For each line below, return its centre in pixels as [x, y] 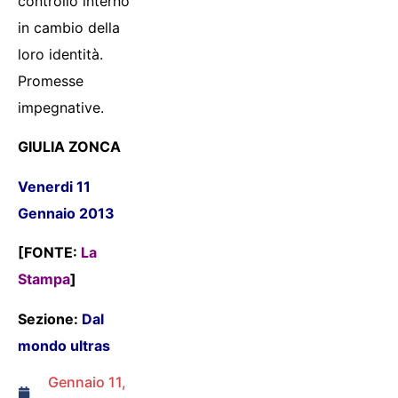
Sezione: [50, 318]
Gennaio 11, [87, 382]
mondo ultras [64, 345]
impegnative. [61, 108]
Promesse [51, 81]
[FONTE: [48, 253]
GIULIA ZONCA [69, 147]
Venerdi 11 [54, 186]
